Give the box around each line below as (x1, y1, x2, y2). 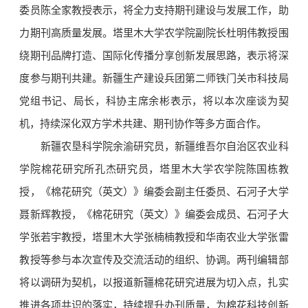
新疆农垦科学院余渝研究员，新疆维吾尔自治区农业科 (40, 141, 289, 153)
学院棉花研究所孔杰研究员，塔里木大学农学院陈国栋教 (19, 164, 289, 175)
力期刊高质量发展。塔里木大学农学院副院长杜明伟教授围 (19, 27, 289, 39)
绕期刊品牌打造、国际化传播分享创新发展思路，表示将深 (19, 50, 289, 62)
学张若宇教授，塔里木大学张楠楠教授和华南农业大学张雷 (19, 232, 289, 243)
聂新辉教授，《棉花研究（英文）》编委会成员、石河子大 (19, 209, 289, 221)
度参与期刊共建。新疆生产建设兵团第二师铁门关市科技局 (19, 73, 289, 85)
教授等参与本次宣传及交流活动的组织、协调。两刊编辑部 (19, 254, 289, 266)
